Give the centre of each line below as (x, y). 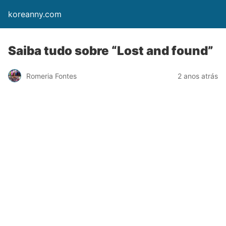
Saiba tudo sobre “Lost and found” (111, 51)
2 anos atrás (198, 76)
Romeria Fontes (51, 76)
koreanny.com (35, 14)
